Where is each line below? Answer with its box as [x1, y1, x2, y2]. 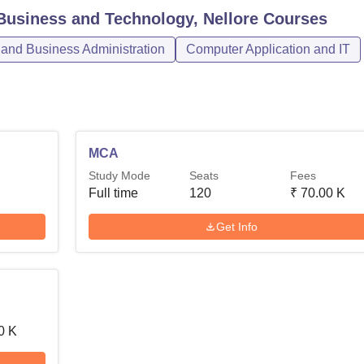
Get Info [216, 219, 258, 233]
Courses [258, 10, 327, 28]
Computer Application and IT [186, 42, 350, 56]
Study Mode [89, 169, 151, 182]
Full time [89, 186, 139, 200]
